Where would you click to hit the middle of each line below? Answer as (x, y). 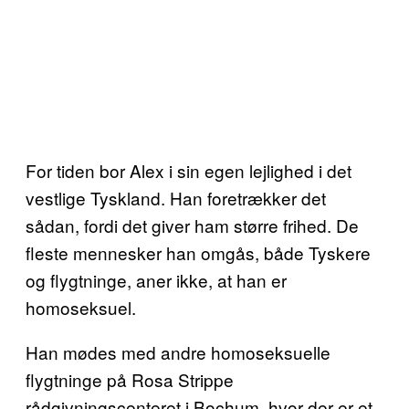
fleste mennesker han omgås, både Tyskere (198, 252)
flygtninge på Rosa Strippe (130, 379)
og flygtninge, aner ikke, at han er (156, 280)
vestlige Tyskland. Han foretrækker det (176, 198)
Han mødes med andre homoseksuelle (178, 352)
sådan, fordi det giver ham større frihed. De (192, 225)
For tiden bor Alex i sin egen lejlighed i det (189, 170)
